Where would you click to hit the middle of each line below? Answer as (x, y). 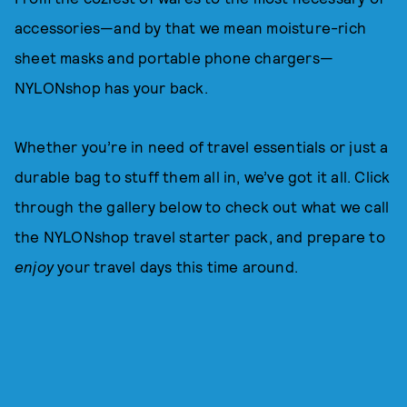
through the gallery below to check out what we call (202, 206)
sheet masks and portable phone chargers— (174, 57)
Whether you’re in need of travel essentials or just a (202, 146)
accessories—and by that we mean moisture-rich (191, 27)
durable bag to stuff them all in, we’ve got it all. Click (203, 176)
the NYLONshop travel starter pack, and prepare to (200, 236)
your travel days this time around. (176, 266)
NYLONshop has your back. (111, 87)
